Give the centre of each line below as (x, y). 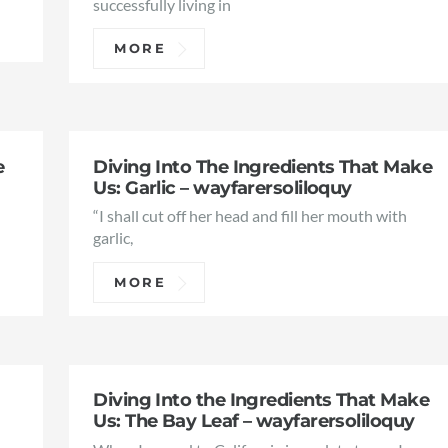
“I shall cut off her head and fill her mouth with (250, 216)
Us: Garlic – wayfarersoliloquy (222, 187)
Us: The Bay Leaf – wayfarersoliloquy (254, 421)
